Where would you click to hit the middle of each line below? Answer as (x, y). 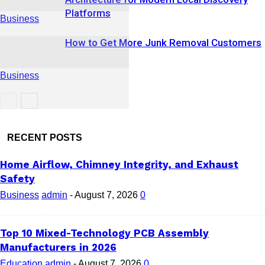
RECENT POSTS (45, 138)
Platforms (88, 13)
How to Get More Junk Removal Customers (163, 43)
